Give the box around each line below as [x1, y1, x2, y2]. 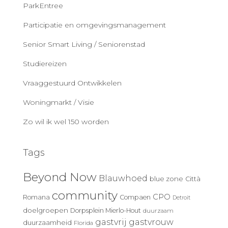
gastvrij [95, 217, 127, 227]
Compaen [120, 193, 151, 201]
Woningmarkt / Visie [23, 98, 94, 107]
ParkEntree [23, 1, 63, 10]
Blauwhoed [99, 174, 148, 183]
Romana [23, 193, 50, 201]
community [52, 188, 118, 203]
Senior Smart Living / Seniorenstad [23, 40, 145, 49]
